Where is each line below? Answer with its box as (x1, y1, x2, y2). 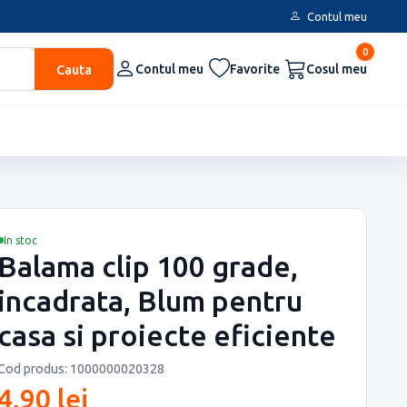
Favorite (230, 62, 280, 76)
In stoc (4, 233, 37, 246)
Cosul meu (306, 62, 367, 76)
